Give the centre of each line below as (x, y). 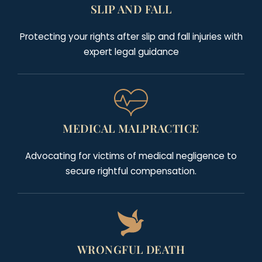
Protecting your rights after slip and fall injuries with (131, 37)
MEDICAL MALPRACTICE (131, 129)
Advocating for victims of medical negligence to (131, 156)
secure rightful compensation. (131, 171)
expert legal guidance (131, 52)
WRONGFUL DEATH (131, 250)
